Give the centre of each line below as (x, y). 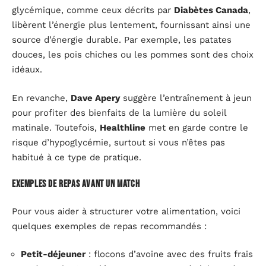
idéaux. (27, 70)
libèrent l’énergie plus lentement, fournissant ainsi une (131, 25)
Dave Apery (95, 98)
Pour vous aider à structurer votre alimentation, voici (126, 211)
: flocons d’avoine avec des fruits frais (169, 254)
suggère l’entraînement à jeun (186, 98)
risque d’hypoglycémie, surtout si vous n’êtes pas (118, 142)
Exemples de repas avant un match (76, 184)
